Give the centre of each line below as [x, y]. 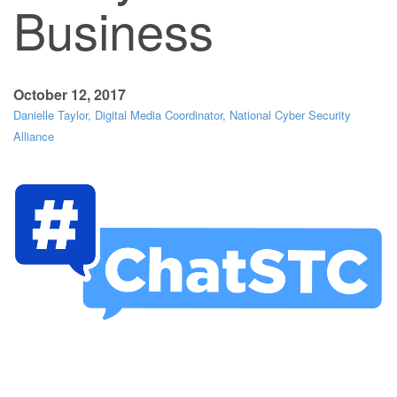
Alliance [34, 136]
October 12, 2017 [70, 94]
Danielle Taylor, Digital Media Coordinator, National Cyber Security [182, 115]
